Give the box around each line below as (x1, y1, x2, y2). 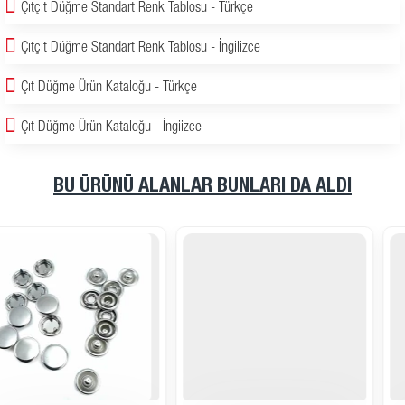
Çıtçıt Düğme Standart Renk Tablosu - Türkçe (21, 2, 253, 17)
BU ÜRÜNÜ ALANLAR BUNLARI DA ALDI (53, 177, 352, 198)
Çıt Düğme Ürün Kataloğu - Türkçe (21, 81, 197, 97)
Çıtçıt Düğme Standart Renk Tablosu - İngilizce (21, 42, 260, 57)
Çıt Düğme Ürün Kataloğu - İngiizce (21, 121, 202, 137)
